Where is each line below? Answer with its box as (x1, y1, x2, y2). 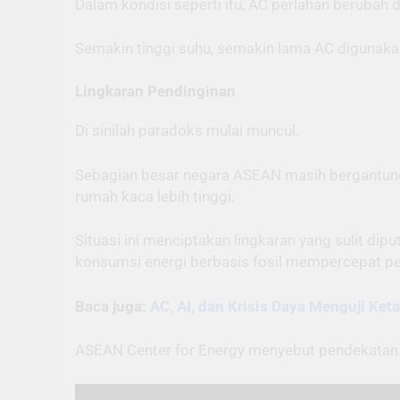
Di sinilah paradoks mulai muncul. (75, 121, 299, 140)
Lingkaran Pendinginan (75, 81, 236, 100)
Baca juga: (75, 296, 150, 315)
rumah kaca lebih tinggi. (75, 187, 235, 205)
